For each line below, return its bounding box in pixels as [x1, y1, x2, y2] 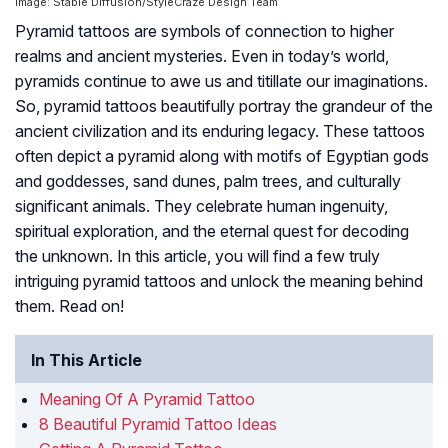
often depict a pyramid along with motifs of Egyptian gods [15, 146, 429, 167]
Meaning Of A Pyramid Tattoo [39, 389, 255, 410]
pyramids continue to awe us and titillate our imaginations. [15, 71, 428, 92]
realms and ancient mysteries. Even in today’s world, [15, 46, 389, 67]
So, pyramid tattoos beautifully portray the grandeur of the [15, 96, 433, 117]
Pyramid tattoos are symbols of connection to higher [15, 21, 394, 42]
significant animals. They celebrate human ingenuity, [15, 196, 388, 217]
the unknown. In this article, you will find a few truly [15, 246, 380, 267]
